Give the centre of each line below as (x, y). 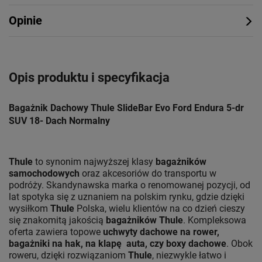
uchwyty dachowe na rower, (161, 232)
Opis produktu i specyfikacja (89, 78)
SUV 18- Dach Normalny (59, 121)
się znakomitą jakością (57, 220)
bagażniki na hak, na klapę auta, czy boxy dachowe (118, 244)
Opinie (25, 21)
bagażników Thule (144, 220)
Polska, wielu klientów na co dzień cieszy (160, 209)
